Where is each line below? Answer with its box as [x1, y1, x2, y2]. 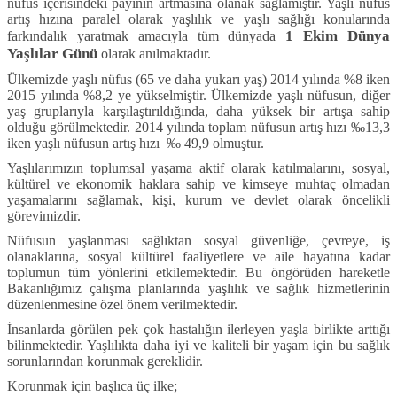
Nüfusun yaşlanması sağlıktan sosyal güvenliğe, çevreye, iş [7, 233, 390, 249]
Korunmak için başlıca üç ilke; [7, 378, 181, 394]
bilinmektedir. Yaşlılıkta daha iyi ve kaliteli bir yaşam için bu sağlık [7, 338, 390, 354]
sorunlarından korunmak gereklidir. [7, 354, 206, 370]
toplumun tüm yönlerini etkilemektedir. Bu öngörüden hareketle [7, 265, 390, 281]
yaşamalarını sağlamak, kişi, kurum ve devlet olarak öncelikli [7, 192, 390, 208]
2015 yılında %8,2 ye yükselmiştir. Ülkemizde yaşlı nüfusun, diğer [7, 88, 390, 104]
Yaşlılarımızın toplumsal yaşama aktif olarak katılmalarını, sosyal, [7, 160, 390, 176]
